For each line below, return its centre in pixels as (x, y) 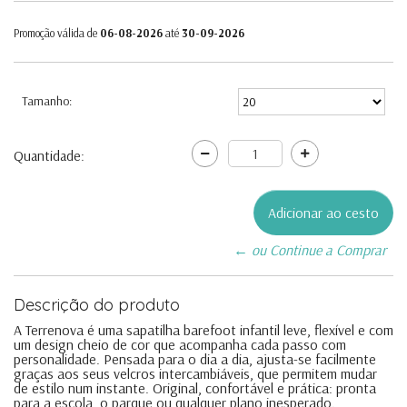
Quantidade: (49, 155)
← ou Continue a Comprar (310, 249)
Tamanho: (46, 100)
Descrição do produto (97, 304)
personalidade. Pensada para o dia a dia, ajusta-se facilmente (195, 358)
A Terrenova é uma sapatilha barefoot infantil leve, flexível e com (203, 329)
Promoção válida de (57, 32)
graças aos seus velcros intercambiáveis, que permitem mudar (195, 373)
